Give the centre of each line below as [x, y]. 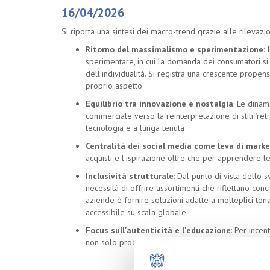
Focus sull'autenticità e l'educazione [158, 230]
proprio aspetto [114, 86]
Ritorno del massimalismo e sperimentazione [174, 49]
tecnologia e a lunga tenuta [135, 128]
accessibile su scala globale [136, 212]
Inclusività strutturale [130, 176]
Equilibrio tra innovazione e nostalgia [159, 104]
